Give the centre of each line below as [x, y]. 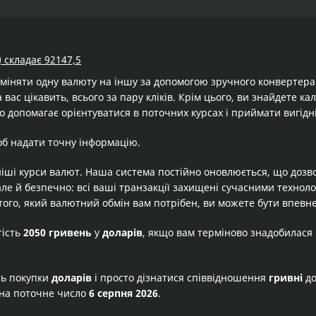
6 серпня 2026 [123, 293]
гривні [286, 278]
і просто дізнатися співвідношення [180, 278]
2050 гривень [57, 232]
